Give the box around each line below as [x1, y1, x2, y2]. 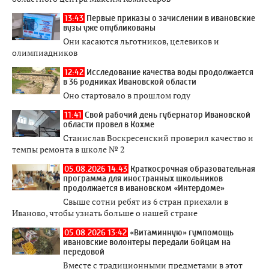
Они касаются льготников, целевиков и [63, 35, 219, 47]
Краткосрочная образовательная [130, 163, 255, 174]
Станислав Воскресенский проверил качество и [63, 131, 253, 144]
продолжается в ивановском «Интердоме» [63, 183, 225, 193]
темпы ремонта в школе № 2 [12, 143, 124, 155]
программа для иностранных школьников [63, 173, 223, 183]
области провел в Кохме [63, 119, 154, 129]
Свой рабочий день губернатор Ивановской [85, 109, 250, 119]
